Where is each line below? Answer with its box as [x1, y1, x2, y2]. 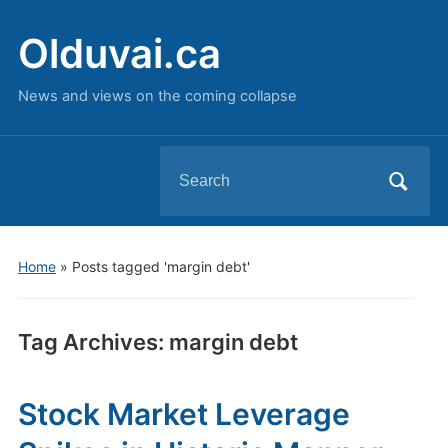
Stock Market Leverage [17, 396, 350, 432]
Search [159, 152, 212, 172]
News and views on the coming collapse [17, 87, 297, 105]
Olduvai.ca [17, 29, 221, 78]
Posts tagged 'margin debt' [71, 258, 250, 275]
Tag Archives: [17, 329, 169, 355]
